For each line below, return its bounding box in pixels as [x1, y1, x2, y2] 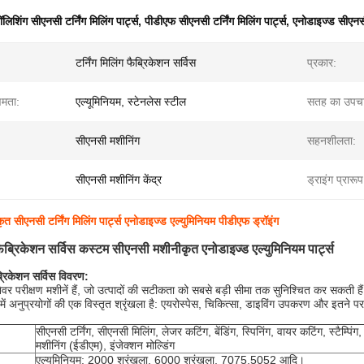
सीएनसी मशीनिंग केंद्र [76, 173, 162, 186]
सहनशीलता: [307, 134, 356, 147]
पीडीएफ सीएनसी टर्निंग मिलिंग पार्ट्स [145, 15, 286, 28]
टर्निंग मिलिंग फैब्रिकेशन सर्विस [76, 56, 196, 69]
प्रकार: [307, 56, 336, 69]
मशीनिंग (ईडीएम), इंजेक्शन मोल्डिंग [36, 339, 175, 352]
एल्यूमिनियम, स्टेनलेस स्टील [76, 95, 186, 108]
